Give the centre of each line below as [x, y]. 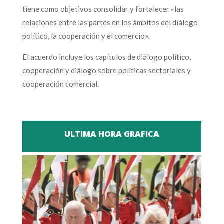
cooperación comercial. [60, 84]
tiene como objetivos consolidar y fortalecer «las [103, 9]
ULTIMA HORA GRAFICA [112, 134]
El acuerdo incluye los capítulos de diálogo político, [106, 57]
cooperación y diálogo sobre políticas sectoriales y [106, 70]
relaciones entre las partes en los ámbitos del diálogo [110, 22]
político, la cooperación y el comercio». [86, 36]
